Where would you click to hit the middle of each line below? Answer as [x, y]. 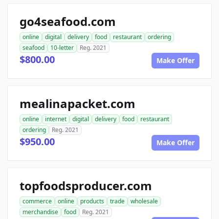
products [92, 201]
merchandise [40, 212]
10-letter [62, 48]
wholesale [144, 201]
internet [56, 119]
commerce [37, 201]
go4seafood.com [68, 21]
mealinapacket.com [77, 103]
